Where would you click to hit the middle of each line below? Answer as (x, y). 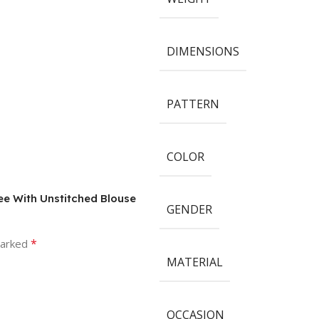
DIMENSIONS (203, 51)
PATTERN (193, 104)
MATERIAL (194, 262)
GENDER (189, 209)
